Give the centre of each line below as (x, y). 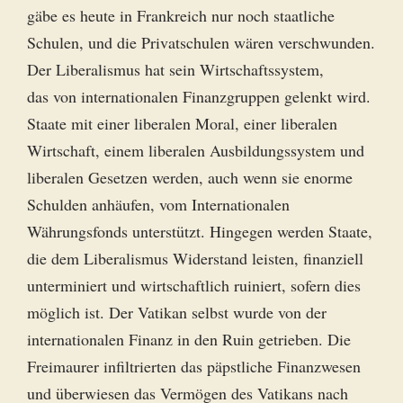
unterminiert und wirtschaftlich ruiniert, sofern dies (194, 285)
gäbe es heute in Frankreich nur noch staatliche (181, 15)
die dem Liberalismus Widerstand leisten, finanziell (195, 258)
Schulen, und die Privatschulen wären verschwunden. (201, 42)
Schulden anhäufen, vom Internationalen (158, 204)
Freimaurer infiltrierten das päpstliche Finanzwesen (194, 366)
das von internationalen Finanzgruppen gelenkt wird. (199, 96)
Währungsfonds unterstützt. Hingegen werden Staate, (200, 231)
